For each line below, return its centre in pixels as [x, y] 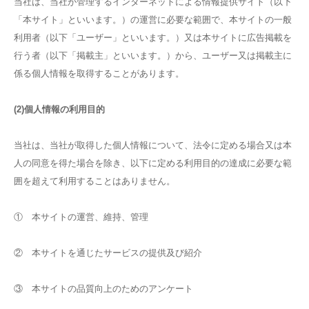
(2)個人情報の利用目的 [59, 109]
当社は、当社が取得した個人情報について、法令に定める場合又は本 [153, 145]
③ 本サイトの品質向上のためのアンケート [103, 289]
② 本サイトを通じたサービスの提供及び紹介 [108, 253]
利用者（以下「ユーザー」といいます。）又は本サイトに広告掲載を [153, 38]
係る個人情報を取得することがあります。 [99, 73]
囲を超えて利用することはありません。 [94, 181]
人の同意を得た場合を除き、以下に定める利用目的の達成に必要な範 [153, 163]
